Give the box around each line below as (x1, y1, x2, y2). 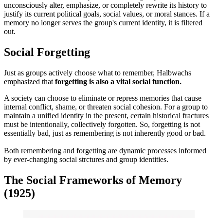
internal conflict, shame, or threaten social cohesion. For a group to (4, 102, 208, 111)
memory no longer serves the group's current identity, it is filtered (4, 18, 202, 27)
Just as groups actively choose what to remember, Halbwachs (4, 68, 191, 77)
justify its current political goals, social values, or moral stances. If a (4, 10, 210, 18)
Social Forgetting (4, 45, 90, 58)
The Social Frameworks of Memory (4, 173, 182, 186)
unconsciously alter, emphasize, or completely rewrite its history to (4, 1, 207, 10)
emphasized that (4, 77, 55, 86)
